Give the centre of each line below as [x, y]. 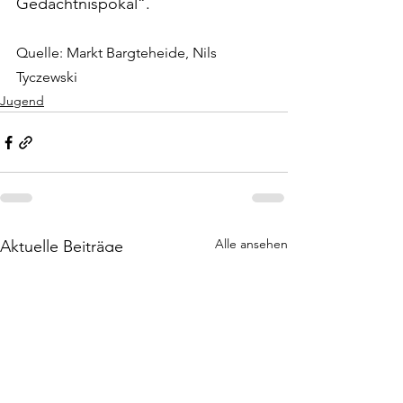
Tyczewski [47, 77]
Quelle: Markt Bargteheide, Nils [118, 53]
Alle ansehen [251, 244]
